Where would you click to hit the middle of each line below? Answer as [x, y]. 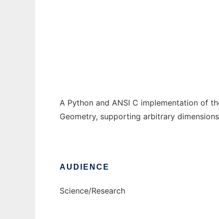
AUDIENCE [85, 167]
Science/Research [92, 191]
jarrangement [84, 17]
